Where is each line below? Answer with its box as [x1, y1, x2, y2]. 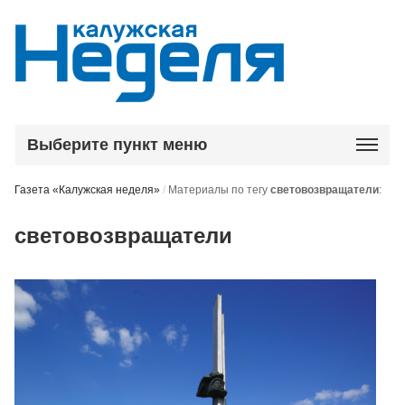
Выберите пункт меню [27, 136, 208, 154]
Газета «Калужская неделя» [14, 184, 161, 196]
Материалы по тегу [168, 184, 271, 196]
